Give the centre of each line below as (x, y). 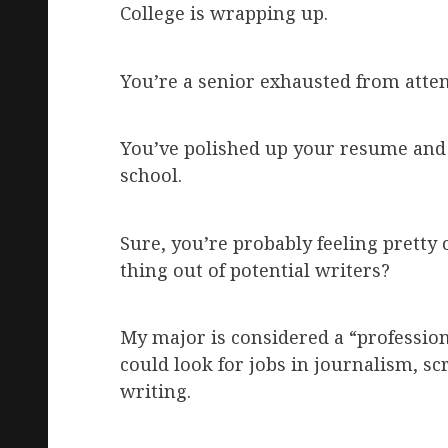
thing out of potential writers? (255, 270)
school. (151, 175)
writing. (155, 391)
